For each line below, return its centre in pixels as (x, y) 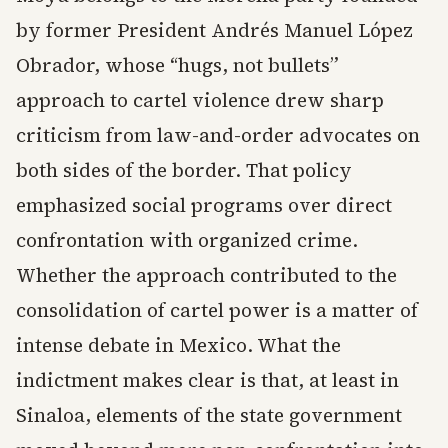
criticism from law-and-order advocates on (218, 135)
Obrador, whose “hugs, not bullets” (177, 65)
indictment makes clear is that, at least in (207, 380)
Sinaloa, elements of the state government (209, 415)
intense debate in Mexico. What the (178, 345)
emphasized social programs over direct (204, 205)
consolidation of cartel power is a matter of (217, 310)
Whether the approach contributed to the (206, 275)
